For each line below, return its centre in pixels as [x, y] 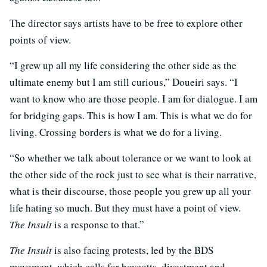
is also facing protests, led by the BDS [133, 250]
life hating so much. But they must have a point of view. [125, 208]
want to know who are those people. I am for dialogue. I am [133, 99]
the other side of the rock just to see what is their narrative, [133, 175]
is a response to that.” [98, 225]
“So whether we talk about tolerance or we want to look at [131, 158]
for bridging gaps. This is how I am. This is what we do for [131, 116]
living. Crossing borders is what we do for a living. [116, 132]
